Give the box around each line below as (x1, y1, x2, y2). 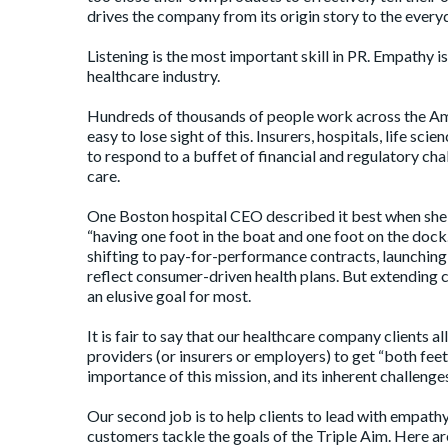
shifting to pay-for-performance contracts (87, 246, 376, 265)
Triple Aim (316, 426, 388, 445)
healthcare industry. (87, 66, 220, 85)
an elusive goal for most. (87, 286, 251, 305)
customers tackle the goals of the (87, 426, 316, 445)
